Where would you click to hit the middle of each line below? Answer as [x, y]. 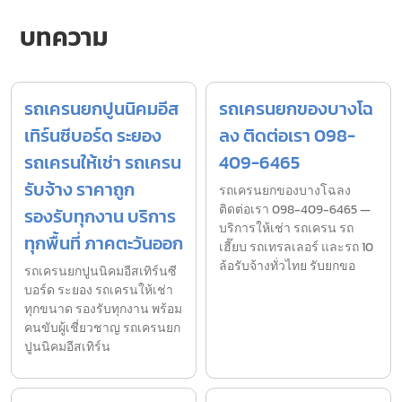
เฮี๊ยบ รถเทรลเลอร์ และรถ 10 [296, 248]
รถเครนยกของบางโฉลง [285, 191]
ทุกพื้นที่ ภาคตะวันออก [104, 244]
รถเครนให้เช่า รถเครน [103, 163]
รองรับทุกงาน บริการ [100, 217]
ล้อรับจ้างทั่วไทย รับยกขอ [287, 267]
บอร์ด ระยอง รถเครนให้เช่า [99, 291]
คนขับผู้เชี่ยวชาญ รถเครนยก [102, 328]
